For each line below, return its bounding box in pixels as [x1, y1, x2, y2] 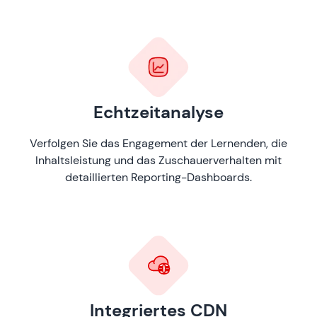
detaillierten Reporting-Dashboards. [65, 169, 252, 185]
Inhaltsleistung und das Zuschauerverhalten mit [35, 152, 282, 168]
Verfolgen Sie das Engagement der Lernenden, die [30, 135, 287, 151]
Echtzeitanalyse [93, 100, 224, 123]
